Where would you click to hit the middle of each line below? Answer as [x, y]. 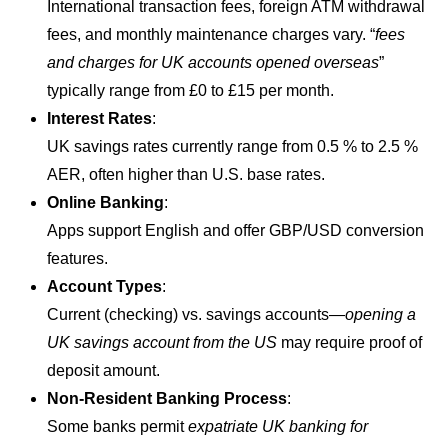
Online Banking [106, 202]
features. [78, 258]
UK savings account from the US [162, 342]
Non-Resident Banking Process [167, 398]
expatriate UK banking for [278, 426]
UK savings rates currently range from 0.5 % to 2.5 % [233, 146]
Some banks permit [118, 426]
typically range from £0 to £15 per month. [191, 90]
